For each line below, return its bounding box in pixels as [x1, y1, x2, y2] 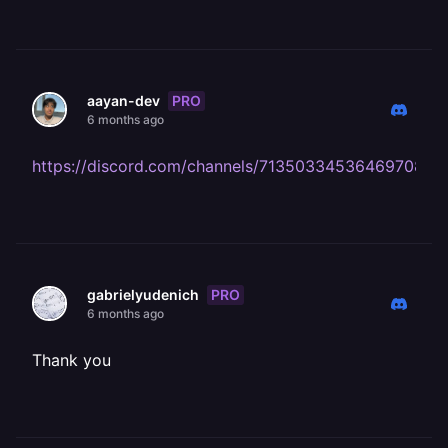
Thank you [32, 350, 111, 370]
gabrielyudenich [87, 286, 199, 303]
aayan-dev [87, 92, 160, 109]
